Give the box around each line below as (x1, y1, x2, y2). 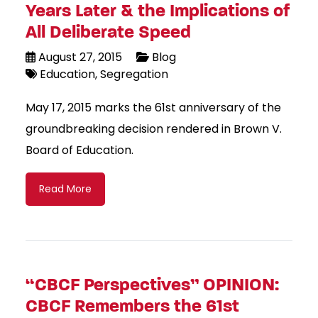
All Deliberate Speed (26, 21, 191, 44)
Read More (39, 182, 92, 197)
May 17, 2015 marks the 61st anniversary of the (26, 99, 281, 116)
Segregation (97, 66, 168, 83)
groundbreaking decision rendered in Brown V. (26, 121, 282, 138)
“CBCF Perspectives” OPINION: (26, 274, 279, 297)
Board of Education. (26, 142, 133, 159)
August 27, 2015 (38, 49, 122, 66)
